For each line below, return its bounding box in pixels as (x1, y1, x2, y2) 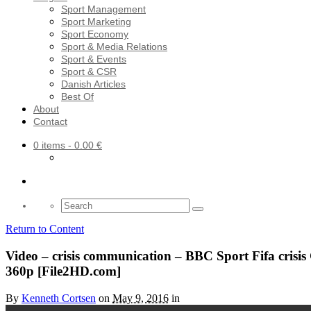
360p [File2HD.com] (6, 264, 121, 279)
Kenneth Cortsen (22, 292, 96, 304)
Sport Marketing (61, 16, 131, 28)
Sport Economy (61, 28, 128, 40)
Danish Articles (61, 78, 126, 90)
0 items (33, 140, 65, 151)
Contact (33, 116, 67, 128)
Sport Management (61, 3, 146, 15)
